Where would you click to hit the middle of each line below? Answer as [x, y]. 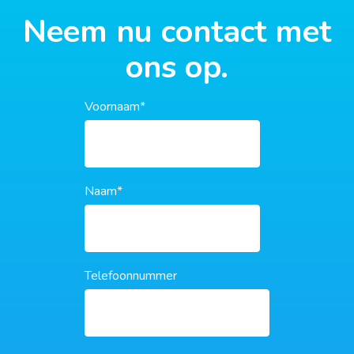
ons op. [177, 68]
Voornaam [112, 107]
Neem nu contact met [177, 32]
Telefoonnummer [131, 276]
